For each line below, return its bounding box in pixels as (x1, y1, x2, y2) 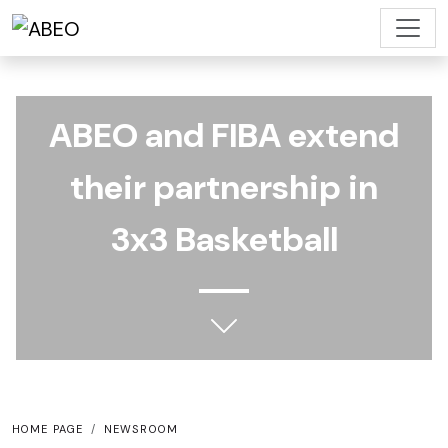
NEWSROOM (104, 422, 178, 436)
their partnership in (70, 165, 378, 210)
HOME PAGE (12, 422, 83, 436)
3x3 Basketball (110, 217, 338, 262)
